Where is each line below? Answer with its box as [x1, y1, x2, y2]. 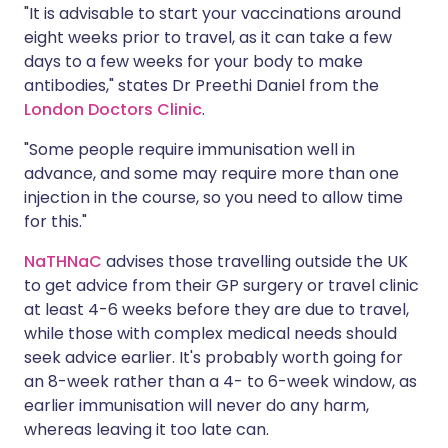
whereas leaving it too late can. [24, 418, 269, 441]
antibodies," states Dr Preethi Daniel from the [24, 74, 379, 97]
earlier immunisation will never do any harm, [24, 394, 369, 417]
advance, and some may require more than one [24, 162, 399, 185]
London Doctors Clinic [24, 98, 202, 121]
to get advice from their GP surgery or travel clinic [24, 274, 419, 297]
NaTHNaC [24, 250, 102, 273]
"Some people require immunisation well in [24, 138, 355, 161]
